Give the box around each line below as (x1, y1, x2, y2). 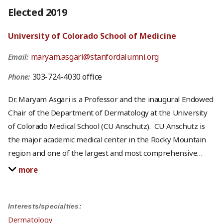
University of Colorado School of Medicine (8, 30, 176, 41)
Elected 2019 (8, 5, 67, 19)
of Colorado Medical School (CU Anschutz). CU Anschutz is (8, 121, 205, 131)
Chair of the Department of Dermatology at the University (8, 108, 208, 118)
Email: (8, 52, 31, 62)
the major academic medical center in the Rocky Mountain (8, 134, 207, 145)
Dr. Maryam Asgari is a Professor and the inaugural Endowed (8, 94, 214, 105)
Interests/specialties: (8, 202, 82, 210)
